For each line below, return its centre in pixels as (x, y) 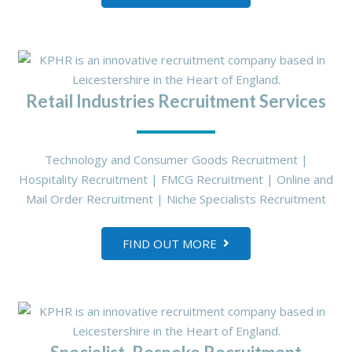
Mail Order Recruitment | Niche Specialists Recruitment (176, 199)
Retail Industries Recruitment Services (176, 101)
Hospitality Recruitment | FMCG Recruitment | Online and (176, 180)
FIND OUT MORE (170, 243)
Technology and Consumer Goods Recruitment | (176, 160)
